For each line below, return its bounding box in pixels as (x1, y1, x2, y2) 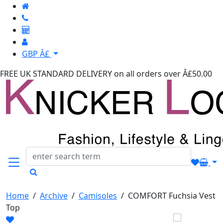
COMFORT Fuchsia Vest (128, 190, 216, 201)
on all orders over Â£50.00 (114, 68, 212, 79)
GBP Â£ (22, 48, 49, 59)
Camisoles (79, 190, 117, 201)
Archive (40, 190, 68, 201)
